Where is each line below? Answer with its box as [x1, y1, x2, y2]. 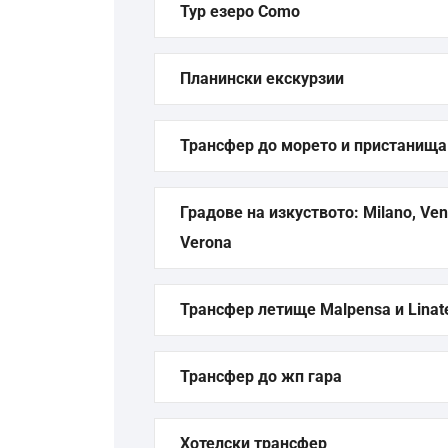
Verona [180, 233, 232, 252]
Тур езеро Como [180, 2, 300, 21]
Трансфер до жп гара [180, 367, 342, 386]
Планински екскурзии [180, 69, 344, 88]
